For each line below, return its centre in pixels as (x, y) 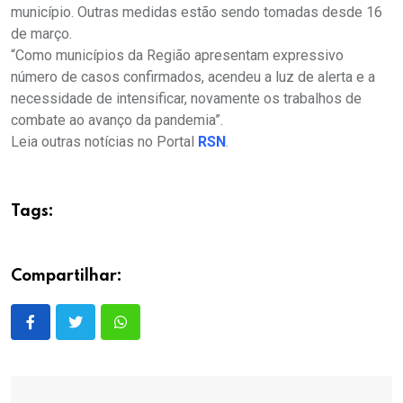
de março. (41, 34)
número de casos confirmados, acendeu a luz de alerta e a (193, 77)
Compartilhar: (67, 277)
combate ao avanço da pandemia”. (117, 121)
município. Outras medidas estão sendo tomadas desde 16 (197, 13)
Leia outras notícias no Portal (104, 142)
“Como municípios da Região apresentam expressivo (177, 56)
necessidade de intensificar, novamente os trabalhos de (186, 99)
